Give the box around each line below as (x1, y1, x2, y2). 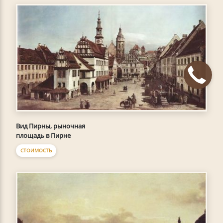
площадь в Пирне (16, 131, 71, 140)
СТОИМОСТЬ (20, 147, 52, 154)
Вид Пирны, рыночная (16, 121, 85, 131)
